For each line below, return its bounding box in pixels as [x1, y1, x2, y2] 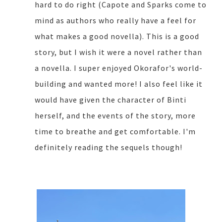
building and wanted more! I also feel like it [35, 78, 203, 89]
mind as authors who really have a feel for [35, 15, 196, 25]
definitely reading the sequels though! [35, 142, 182, 152]
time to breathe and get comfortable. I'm [35, 126, 196, 136]
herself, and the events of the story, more [35, 110, 196, 120]
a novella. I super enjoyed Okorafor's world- [35, 62, 203, 73]
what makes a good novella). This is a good [35, 31, 199, 41]
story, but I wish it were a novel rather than [35, 47, 202, 57]
